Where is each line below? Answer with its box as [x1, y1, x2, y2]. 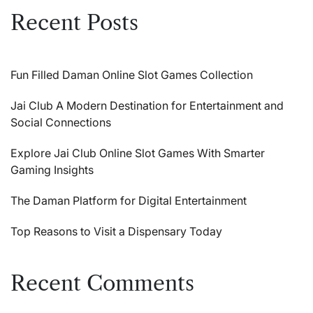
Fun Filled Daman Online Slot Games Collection [10, 67, 253, 82]
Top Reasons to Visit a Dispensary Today [10, 224, 222, 238]
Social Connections [10, 115, 111, 129]
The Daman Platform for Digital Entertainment [10, 193, 247, 208]
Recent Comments [10, 270, 194, 296]
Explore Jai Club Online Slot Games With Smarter [10, 145, 265, 160]
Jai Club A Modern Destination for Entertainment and [10, 98, 284, 112]
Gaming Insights [10, 162, 94, 177]
